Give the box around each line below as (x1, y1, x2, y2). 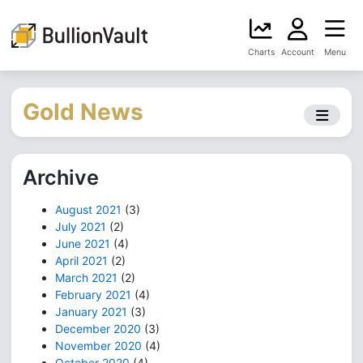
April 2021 (55, 254, 108, 267)
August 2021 (55, 203, 122, 216)
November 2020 (55, 339, 142, 352)
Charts (247, 47, 275, 58)
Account (281, 47, 314, 58)
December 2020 (55, 322, 141, 335)
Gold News (23, 98, 143, 126)
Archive (23, 165, 99, 190)
